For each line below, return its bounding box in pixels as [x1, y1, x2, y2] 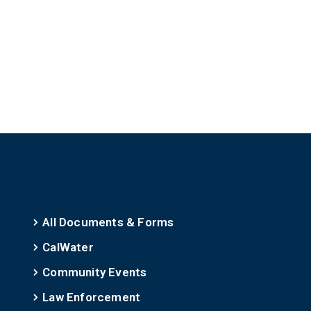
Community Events [42, 265, 147, 279]
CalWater [42, 240, 94, 254]
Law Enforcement [42, 290, 141, 304]
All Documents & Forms [42, 215, 174, 229]
